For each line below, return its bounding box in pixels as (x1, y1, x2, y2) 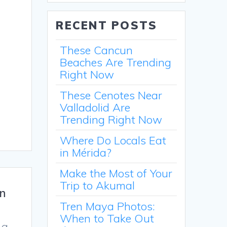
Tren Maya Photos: (60, 199, 156, 214)
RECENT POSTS (56, 18, 158, 33)
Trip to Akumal (60, 178, 135, 193)
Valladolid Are (60, 100, 131, 115)
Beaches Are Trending (60, 55, 172, 70)
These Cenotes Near (60, 88, 163, 103)
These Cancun (60, 43, 133, 58)
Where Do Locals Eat (60, 133, 167, 148)
